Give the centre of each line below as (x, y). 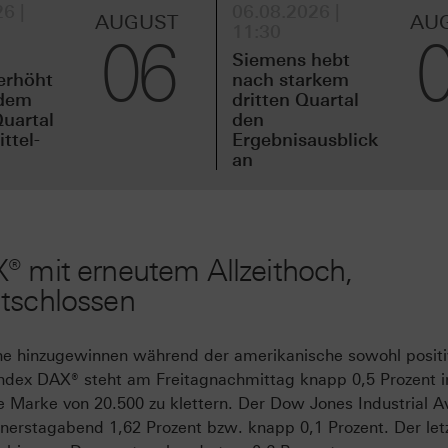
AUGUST (137, 21)
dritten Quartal (295, 99)
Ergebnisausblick (305, 139)
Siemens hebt (291, 59)
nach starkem (290, 79)
